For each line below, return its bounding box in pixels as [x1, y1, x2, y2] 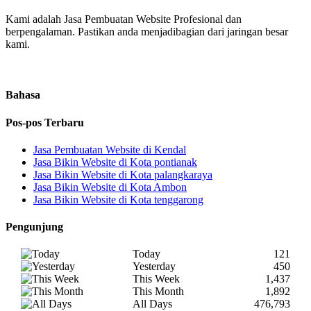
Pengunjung [6, 221, 63, 233]
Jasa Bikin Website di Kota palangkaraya [33, 168, 212, 180]
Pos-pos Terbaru [6, 116, 84, 128]
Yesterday [133, 260, 176, 273]
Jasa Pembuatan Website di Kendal [33, 143, 186, 155]
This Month [133, 285, 184, 298]
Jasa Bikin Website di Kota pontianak [33, 155, 197, 168]
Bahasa [6, 89, 40, 101]
